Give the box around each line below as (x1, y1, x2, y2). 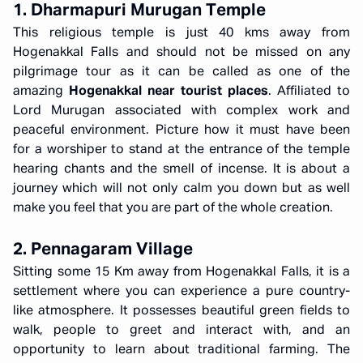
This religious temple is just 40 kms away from (13, 27, 350, 40)
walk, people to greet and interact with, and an (13, 324, 350, 337)
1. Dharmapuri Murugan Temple (13, 2, 266, 19)
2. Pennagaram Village (13, 241, 193, 258)
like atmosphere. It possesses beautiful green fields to (13, 305, 350, 318)
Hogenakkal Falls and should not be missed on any (13, 46, 350, 59)
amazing (13, 85, 69, 98)
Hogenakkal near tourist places (69, 85, 268, 98)
